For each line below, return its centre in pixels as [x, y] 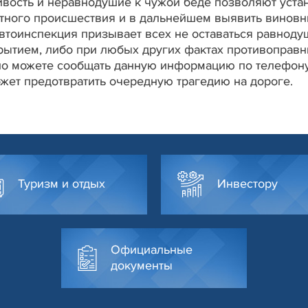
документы [142, 265]
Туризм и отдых [62, 184]
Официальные [152, 249]
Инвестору [247, 184]
